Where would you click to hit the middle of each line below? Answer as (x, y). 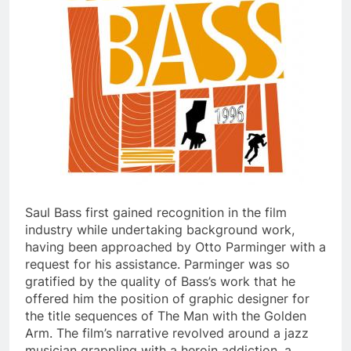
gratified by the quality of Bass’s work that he (160, 281)
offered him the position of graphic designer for (167, 298)
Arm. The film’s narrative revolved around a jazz (167, 333)
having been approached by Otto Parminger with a (175, 246)
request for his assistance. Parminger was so (157, 264)
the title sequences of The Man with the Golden (166, 315)
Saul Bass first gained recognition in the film (156, 212)
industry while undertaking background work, (160, 229)
